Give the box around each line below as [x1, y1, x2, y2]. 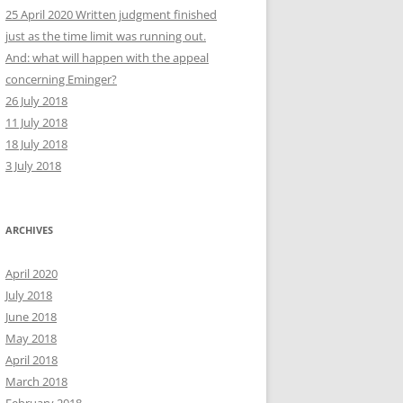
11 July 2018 [5, 114, 67, 130]
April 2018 [5, 352, 58, 368]
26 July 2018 [5, 93, 67, 109]
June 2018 [5, 309, 57, 325]
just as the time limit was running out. [5, 28, 206, 44]
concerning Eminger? [5, 71, 117, 87]
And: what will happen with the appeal [5, 49, 209, 66]
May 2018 [5, 330, 57, 346]
